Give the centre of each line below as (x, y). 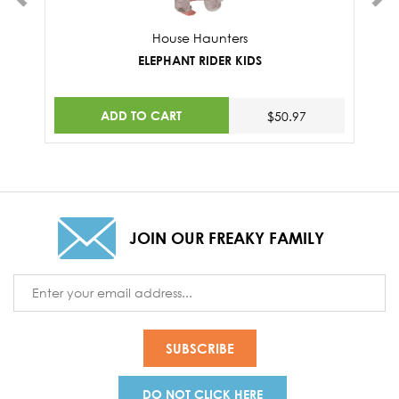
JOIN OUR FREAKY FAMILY (226, 237)
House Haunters (199, 38)
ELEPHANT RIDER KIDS (199, 61)
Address (37, 302)
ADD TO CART (142, 115)
